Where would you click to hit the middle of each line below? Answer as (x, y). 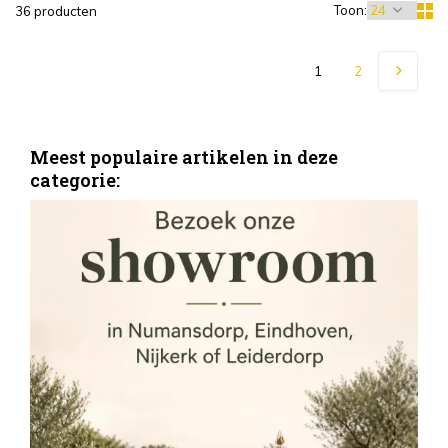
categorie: (75, 180)
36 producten (56, 11)
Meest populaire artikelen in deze (184, 157)
